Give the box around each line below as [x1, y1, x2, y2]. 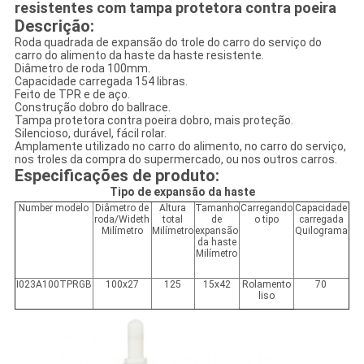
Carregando [240, 202, 292, 214]
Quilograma [294, 225, 348, 237]
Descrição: [14, 16, 94, 37]
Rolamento [241, 279, 291, 291]
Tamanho [194, 202, 239, 214]
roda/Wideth [94, 214, 150, 226]
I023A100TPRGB [15, 279, 92, 291]
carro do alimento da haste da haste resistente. [14, 49, 264, 63]
